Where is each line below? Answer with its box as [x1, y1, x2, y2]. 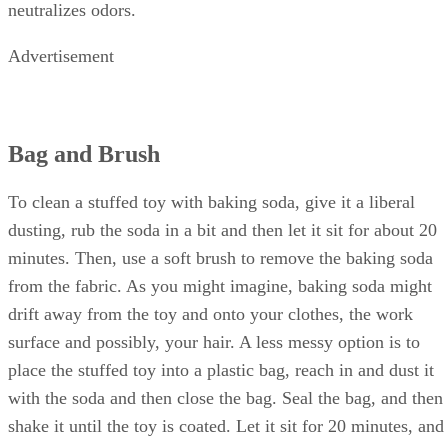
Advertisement [8, 64, 114, 85]
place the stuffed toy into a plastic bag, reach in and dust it [8, 377, 434, 398]
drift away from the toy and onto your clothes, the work [8, 321, 413, 342]
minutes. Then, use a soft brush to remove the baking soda [8, 265, 433, 286]
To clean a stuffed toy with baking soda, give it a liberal [8, 209, 415, 230]
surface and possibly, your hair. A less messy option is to [8, 349, 420, 370]
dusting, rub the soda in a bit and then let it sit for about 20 [8, 237, 437, 258]
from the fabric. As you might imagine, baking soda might [8, 293, 432, 314]
